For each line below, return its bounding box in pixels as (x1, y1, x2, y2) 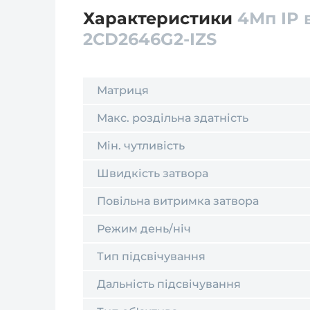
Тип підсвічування (97, 250, 206, 263)
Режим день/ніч (97, 222, 191, 235)
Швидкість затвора (97, 167, 208, 180)
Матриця (97, 84, 149, 97)
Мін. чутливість (97, 139, 185, 152)
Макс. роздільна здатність (97, 111, 248, 125)
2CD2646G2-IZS (83, 29, 217, 49)
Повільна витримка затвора (97, 194, 259, 208)
